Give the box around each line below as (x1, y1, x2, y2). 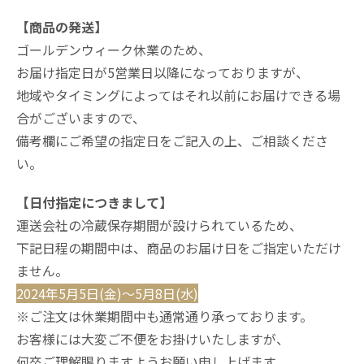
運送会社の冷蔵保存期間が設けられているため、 (16, 214, 302, 235)
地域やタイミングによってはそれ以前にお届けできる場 (16, 84, 340, 105)
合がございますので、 (16, 107, 145, 128)
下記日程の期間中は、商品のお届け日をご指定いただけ (16, 237, 341, 258)
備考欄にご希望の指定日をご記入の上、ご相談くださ (16, 130, 328, 150)
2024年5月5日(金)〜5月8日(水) (16, 283, 198, 303)
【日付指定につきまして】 (16, 192, 172, 212)
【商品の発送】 (16, 16, 107, 37)
